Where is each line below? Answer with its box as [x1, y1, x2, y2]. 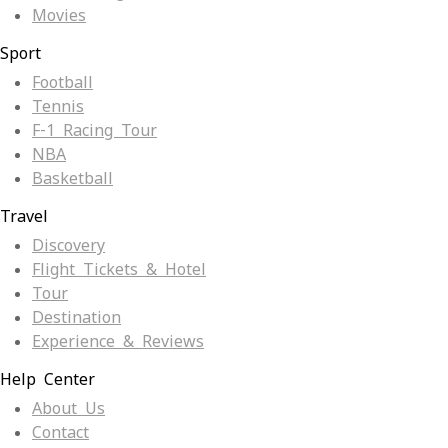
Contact [32, 422, 89, 444]
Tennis [32, 96, 84, 118]
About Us [32, 398, 105, 420]
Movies [32, 5, 86, 27]
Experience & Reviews [32, 331, 204, 353]
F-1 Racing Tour [32, 120, 157, 142]
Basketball [32, 168, 113, 190]
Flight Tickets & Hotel [32, 259, 206, 281]
